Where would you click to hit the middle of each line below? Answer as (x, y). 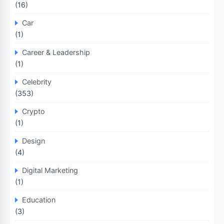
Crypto (33, 111)
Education (39, 200)
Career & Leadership (56, 52)
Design (33, 141)
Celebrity (37, 82)
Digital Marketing (50, 170)
